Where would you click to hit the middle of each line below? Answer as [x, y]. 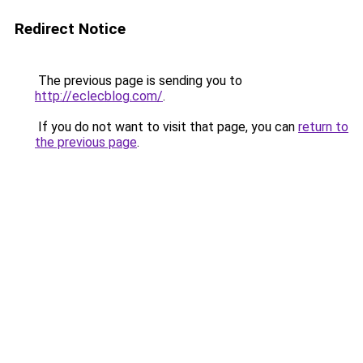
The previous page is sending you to [139, 81]
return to [323, 127]
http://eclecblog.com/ [99, 96]
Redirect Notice [70, 29]
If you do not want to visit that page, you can [167, 127]
